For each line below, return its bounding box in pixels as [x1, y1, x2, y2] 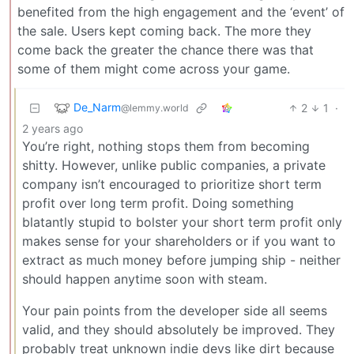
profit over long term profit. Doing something [22, 194, 294, 211]
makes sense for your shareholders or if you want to [22, 232, 336, 249]
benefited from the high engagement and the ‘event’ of [17, 3, 345, 20]
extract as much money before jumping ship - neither [22, 251, 341, 268]
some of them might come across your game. [17, 60, 290, 77]
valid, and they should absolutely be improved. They [22, 321, 335, 337]
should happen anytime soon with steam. [22, 270, 267, 287]
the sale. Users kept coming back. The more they [17, 22, 311, 39]
